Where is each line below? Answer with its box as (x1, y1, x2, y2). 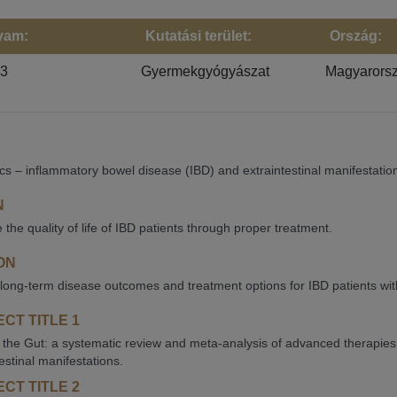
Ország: (329, 27, 382, 43)
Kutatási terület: (144, 27, 252, 43)
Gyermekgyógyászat (140, 63, 269, 79)
